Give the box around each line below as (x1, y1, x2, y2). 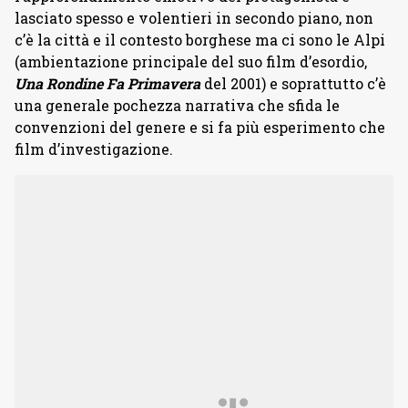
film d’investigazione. (15, 139, 173, 158)
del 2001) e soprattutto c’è (204, 74, 386, 93)
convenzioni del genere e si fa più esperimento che (15, 117, 385, 137)
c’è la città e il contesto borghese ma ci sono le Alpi (15, 30, 385, 49)
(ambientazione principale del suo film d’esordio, (15, 52, 367, 71)
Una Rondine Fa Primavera (15, 74, 204, 93)
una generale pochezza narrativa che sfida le (15, 96, 340, 115)
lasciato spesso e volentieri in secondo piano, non (15, 8, 373, 27)
